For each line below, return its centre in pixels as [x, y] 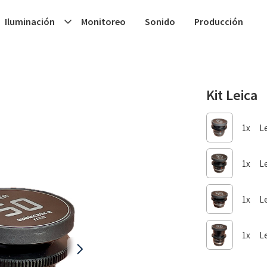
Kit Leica [232, 95]
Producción [218, 21]
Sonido [160, 21]
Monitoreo [103, 21]
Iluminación [30, 21]
